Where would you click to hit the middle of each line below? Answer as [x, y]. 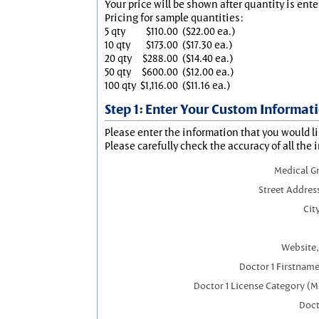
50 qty [118, 72]
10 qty [117, 45]
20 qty [118, 58]
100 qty [120, 85]
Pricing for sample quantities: [174, 17]
